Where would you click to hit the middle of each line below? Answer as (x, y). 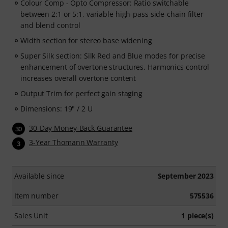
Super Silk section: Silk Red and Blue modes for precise (113, 56)
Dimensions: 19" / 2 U (56, 109)
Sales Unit (31, 215)
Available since (39, 176)
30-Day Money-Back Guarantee (81, 128)
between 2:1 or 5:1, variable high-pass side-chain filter (112, 14)
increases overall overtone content (78, 78)
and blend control (51, 25)
